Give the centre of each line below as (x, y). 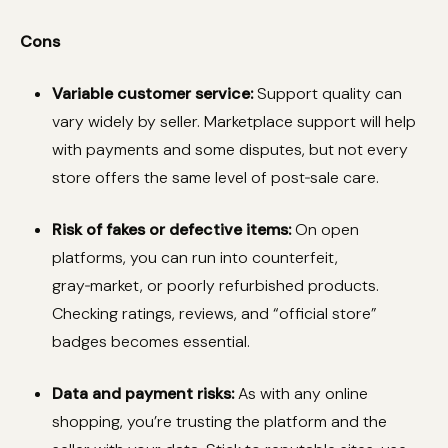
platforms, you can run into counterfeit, (195, 257)
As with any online (301, 393)
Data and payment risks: (143, 393)
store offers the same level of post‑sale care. (215, 177)
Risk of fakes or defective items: (171, 229)
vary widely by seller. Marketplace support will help (234, 121)
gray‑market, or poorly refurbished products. (215, 285)
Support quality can (327, 93)
